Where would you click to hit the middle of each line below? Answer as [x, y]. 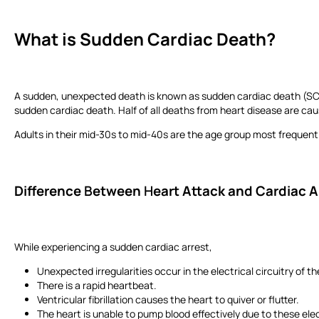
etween [117, 190]
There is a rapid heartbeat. [99, 285]
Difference [48, 190]
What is [45, 39]
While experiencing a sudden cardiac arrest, [116, 246]
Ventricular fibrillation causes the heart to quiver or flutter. [170, 299]
